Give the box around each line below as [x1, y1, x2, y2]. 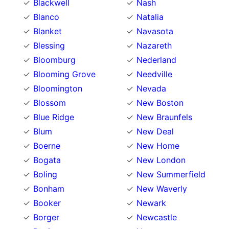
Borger [33, 212, 59, 223]
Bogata [33, 155, 61, 166]
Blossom [33, 98, 66, 108]
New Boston [136, 98, 184, 108]
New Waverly [136, 184, 187, 194]
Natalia [136, 12, 164, 22]
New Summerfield [136, 169, 205, 180]
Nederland [136, 55, 176, 65]
